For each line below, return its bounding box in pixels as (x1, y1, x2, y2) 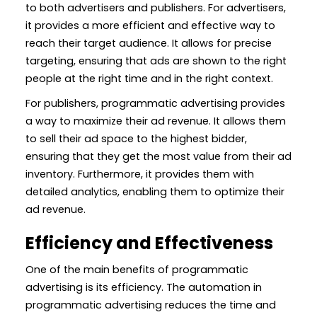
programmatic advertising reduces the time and (25, 297, 276, 312)
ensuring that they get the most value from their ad (25, 149, 292, 163)
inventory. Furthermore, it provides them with (25, 166, 254, 181)
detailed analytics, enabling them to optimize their (25, 184, 284, 199)
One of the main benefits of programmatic (25, 262, 248, 277)
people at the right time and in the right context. (25, 71, 273, 86)
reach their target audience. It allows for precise (25, 35, 272, 50)
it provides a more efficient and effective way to (25, 18, 275, 33)
